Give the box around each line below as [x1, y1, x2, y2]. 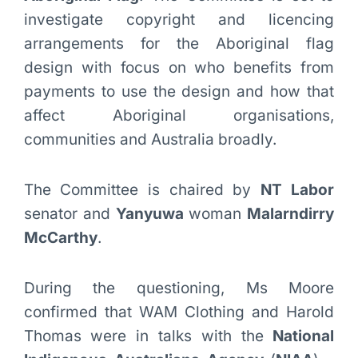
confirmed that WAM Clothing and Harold [23, 303, 335, 322]
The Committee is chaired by [23, 180, 261, 199]
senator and [23, 204, 116, 223]
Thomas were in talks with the [23, 327, 273, 346]
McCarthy [23, 228, 97, 247]
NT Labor [260, 180, 335, 199]
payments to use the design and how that [23, 82, 335, 101]
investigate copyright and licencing [23, 10, 335, 29]
